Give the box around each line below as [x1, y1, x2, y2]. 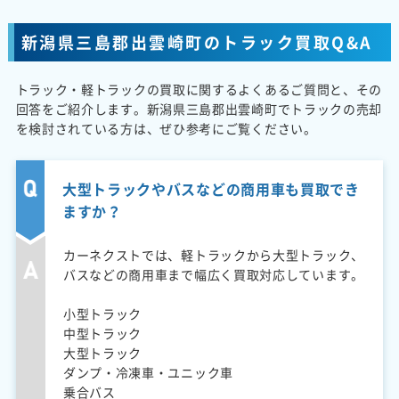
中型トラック [62, 323, 142, 342]
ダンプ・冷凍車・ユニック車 [62, 362, 233, 381]
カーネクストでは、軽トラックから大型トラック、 [62, 245, 364, 264]
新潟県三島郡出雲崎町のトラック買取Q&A [20, 29, 373, 54]
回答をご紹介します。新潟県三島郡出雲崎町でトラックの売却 [15, 99, 383, 118]
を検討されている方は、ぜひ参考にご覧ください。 [15, 118, 317, 137]
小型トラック [62, 304, 142, 322]
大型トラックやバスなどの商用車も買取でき [61, 177, 360, 199]
